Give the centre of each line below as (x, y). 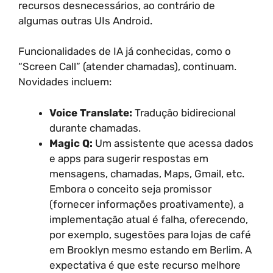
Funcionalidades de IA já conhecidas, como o (125, 51)
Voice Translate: (91, 112)
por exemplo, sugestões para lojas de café (150, 234)
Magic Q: (71, 143)
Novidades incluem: (65, 82)
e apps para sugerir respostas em (129, 158)
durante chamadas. (95, 128)
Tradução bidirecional (184, 112)
